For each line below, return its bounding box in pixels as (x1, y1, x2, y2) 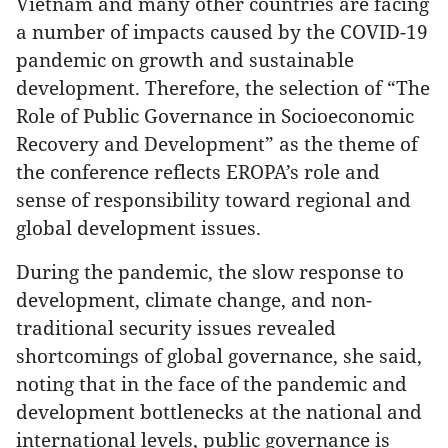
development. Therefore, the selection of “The (16, 75, 430, 100)
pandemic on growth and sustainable (16, 47, 354, 72)
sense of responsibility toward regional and (16, 187, 411, 212)
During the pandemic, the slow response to (16, 259, 404, 284)
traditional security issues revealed (16, 315, 336, 340)
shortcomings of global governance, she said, (16, 343, 422, 368)
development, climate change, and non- (16, 287, 372, 312)
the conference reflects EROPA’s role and (16, 159, 380, 184)
